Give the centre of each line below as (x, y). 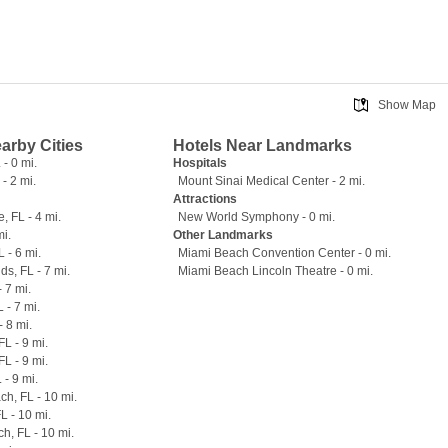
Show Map (407, 105)
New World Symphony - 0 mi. (257, 217)
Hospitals (200, 163)
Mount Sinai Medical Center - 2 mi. (272, 181)
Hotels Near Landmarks (263, 145)
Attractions (205, 199)
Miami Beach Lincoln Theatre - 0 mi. (276, 271)
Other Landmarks (223, 235)
